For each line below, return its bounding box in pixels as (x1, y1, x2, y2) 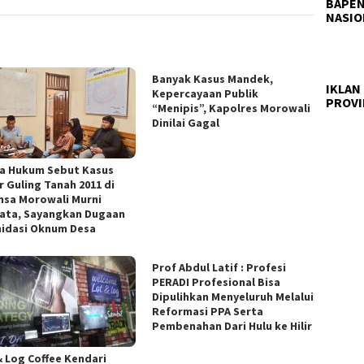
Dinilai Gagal (152, 115, 220, 131)
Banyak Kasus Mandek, (152, 71, 274, 87)
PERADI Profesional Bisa (152, 275, 281, 290)
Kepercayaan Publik (152, 86, 259, 102)
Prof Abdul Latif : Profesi (152, 260, 287, 275)
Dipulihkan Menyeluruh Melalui (152, 289, 314, 305)
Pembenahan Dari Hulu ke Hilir (152, 318, 313, 334)
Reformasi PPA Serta (152, 304, 264, 319)
